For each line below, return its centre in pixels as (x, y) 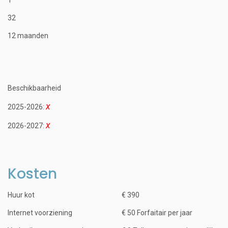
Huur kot (21, 195)
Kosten (32, 174)
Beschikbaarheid (34, 88)
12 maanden (28, 35)
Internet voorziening (40, 212)
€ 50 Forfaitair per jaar (157, 212)
